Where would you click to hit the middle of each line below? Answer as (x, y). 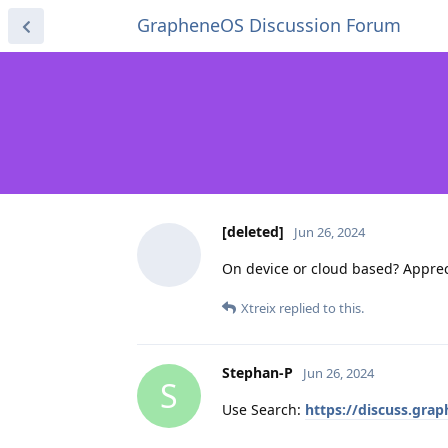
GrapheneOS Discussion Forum (269, 25)
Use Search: (263, 409)
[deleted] (253, 231)
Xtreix (258, 307)
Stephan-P (257, 372)
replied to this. (320, 307)
